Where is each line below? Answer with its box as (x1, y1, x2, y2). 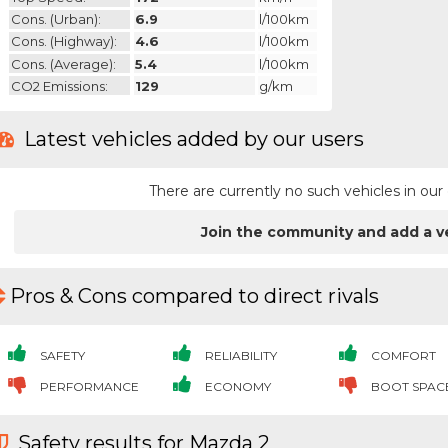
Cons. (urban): (10, 11, 101, 28)
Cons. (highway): (10, 33, 117, 50)
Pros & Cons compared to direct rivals (10, 284, 379, 309)
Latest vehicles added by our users (19, 127, 364, 152)
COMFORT (367, 347, 436, 363)
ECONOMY (202, 378, 272, 394)
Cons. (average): (10, 55, 116, 72)
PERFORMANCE (36, 378, 139, 394)
